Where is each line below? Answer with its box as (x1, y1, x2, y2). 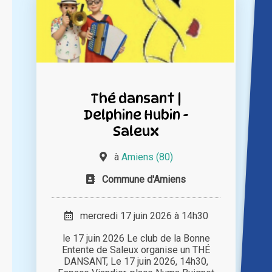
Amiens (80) (121, 151, 173, 163)
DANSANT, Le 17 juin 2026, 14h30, (64, 256, 208, 268)
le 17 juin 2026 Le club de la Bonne (62, 233, 210, 245)
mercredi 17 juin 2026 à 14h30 (72, 210, 208, 222)
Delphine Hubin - (83, 106, 189, 123)
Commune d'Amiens (102, 174, 186, 186)
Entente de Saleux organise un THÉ (62, 244, 210, 256)
